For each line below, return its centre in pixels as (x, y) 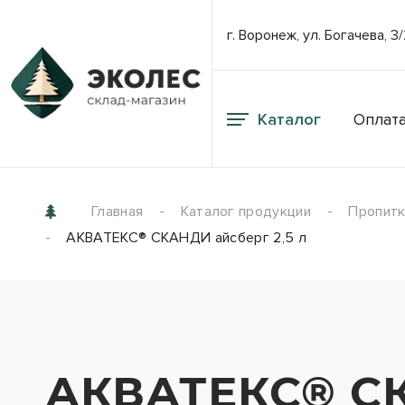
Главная (118, 212)
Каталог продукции (246, 212)
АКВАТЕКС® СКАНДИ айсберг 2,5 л (186, 238)
